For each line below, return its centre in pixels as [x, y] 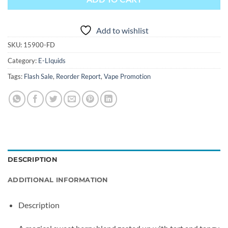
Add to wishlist [122, 31]
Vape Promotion [127, 77]
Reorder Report [78, 77]
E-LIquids [52, 61]
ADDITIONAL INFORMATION [58, 180]
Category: [23, 61]
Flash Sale [38, 77]
